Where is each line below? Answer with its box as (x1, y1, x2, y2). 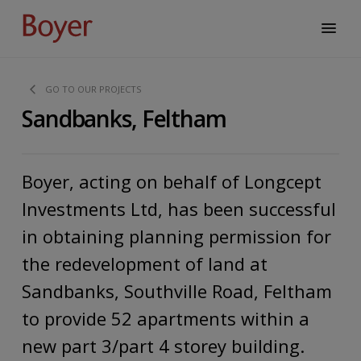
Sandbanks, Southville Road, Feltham (22, 279, 332, 304)
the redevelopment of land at (22, 251, 268, 276)
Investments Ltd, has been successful (22, 197, 336, 222)
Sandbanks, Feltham (22, 103, 226, 135)
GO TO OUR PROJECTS (45, 83, 141, 96)
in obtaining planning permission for (22, 224, 331, 249)
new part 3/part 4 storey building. (22, 334, 305, 359)
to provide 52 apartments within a (22, 306, 309, 331)
